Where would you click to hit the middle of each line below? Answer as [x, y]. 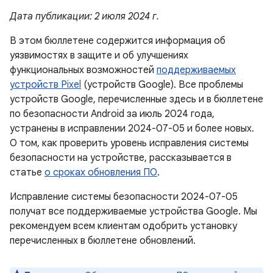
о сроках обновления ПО [101, 172]
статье [27, 172]
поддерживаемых [196, 70]
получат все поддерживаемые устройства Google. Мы [133, 211]
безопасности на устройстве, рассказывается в [121, 158]
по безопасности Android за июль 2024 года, [112, 114]
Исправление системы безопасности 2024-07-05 [124, 197]
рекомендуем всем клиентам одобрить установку [123, 226]
